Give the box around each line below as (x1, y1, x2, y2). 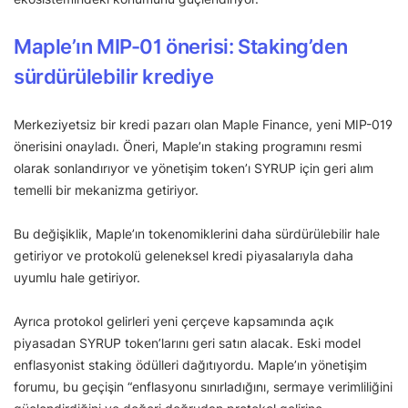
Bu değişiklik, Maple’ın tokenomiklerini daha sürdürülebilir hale (14, 226, 380, 242)
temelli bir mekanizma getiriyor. (14, 182, 202, 199)
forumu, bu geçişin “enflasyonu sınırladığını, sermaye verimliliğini (14, 379, 393, 395)
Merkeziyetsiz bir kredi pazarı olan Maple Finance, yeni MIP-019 (14, 117, 393, 133)
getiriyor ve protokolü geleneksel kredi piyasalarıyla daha (14, 248, 353, 264)
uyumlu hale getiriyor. (14, 270, 140, 286)
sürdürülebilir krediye (14, 65, 214, 89)
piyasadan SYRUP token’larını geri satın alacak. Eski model (14, 335, 361, 352)
